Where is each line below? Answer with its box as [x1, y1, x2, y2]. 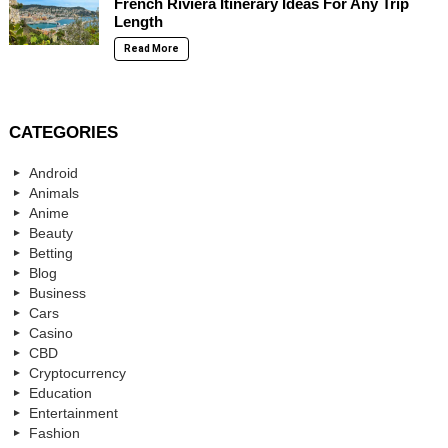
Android [29, 164, 78, 181]
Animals [29, 184, 79, 201]
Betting [29, 244, 73, 261]
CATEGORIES [9, 122, 118, 142]
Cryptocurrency [29, 364, 126, 381]
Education [29, 384, 92, 401]
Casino [29, 324, 73, 341]
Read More [124, 42, 179, 54]
